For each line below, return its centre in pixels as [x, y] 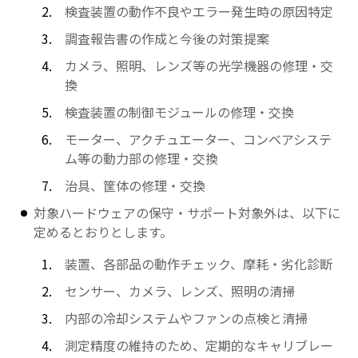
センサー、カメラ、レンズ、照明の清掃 [179, 291]
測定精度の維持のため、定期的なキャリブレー [199, 345]
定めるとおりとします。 [103, 232]
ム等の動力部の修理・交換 [141, 158]
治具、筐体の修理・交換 [135, 185]
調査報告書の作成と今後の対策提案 [167, 38]
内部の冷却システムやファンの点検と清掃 [186, 318]
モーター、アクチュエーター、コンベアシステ [198, 139]
